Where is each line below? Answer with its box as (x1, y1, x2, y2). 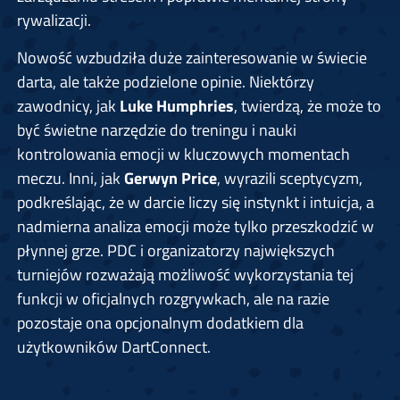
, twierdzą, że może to (233, 93, 381, 119)
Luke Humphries (119, 93, 234, 119)
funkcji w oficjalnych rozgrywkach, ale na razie (16, 286, 329, 312)
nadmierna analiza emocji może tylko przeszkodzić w (16, 213, 374, 239)
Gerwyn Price (123, 165, 217, 191)
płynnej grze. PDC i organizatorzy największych (16, 237, 335, 263)
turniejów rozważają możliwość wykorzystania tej (16, 262, 354, 287)
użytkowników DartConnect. (16, 334, 211, 360)
